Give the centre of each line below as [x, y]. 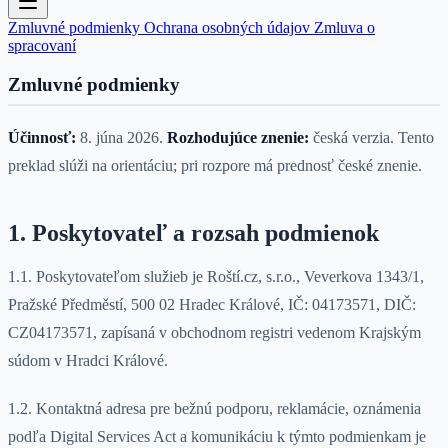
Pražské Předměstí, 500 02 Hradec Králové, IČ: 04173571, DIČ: [212, 305]
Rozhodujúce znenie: [238, 138]
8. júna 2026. [121, 138]
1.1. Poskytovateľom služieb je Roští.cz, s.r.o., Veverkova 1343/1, [216, 277]
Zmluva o [344, 27]
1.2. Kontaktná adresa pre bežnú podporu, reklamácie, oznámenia [214, 409]
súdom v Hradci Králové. [88, 361]
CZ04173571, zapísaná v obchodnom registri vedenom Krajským [214, 333]
